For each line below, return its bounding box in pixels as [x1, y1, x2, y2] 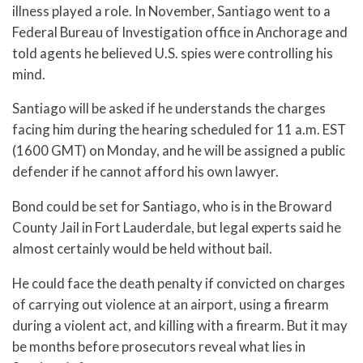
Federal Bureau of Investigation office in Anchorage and [12, 23, 348, 41]
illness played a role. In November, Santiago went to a [12, 2, 331, 19]
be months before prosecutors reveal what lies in [12, 337, 305, 355]
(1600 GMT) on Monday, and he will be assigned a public [12, 142, 345, 160]
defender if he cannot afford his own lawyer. [12, 163, 279, 181]
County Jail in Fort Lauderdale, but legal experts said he [12, 219, 341, 237]
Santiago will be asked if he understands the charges [12, 100, 326, 117]
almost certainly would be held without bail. [12, 240, 272, 258]
